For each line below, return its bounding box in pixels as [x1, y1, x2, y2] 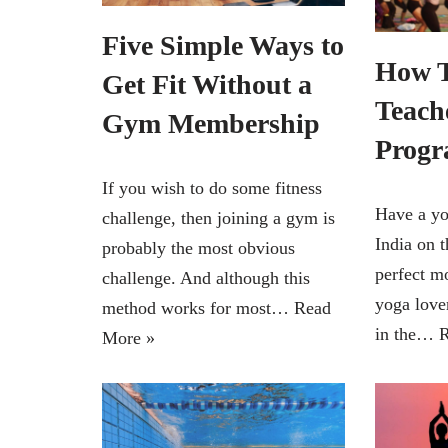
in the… [374, 324, 439, 344]
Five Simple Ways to [102, 30, 344, 62]
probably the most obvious [102, 238, 295, 259]
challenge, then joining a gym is [102, 208, 335, 229]
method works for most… [102, 298, 294, 319]
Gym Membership [102, 108, 320, 140]
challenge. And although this [102, 268, 310, 289]
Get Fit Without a [102, 69, 312, 101]
